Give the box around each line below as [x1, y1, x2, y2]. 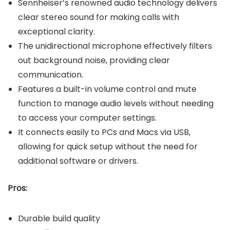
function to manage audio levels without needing [18, 97, 214, 109]
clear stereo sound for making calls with [18, 11, 179, 23]
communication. [18, 68, 83, 81]
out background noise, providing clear [18, 54, 170, 66]
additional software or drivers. [18, 155, 138, 167]
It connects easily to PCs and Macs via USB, [18, 126, 190, 138]
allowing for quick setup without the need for [18, 140, 198, 152]
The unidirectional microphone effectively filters [18, 40, 212, 52]
